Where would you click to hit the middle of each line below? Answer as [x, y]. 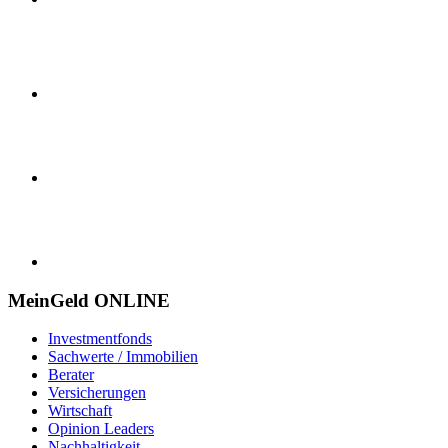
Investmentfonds [100, 339]
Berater [71, 375]
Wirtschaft [80, 411]
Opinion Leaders [101, 429]
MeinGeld [51, 300]
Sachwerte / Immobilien [123, 357]
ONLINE [132, 300]
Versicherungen [97, 393]
